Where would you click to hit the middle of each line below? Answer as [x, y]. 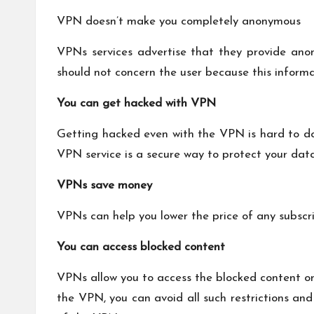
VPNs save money [104, 185]
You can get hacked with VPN [136, 103]
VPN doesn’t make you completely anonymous [179, 21]
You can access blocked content [141, 247]
